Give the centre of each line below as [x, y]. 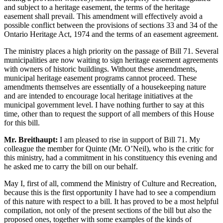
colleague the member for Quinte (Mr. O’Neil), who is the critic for [109, 149]
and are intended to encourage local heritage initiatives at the [98, 96]
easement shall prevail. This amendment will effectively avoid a [103, 16]
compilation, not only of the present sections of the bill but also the [108, 211]
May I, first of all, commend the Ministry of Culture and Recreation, [110, 184]
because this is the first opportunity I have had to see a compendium [110, 193]
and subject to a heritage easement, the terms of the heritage [97, 7]
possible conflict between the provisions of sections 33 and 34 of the [111, 25]
